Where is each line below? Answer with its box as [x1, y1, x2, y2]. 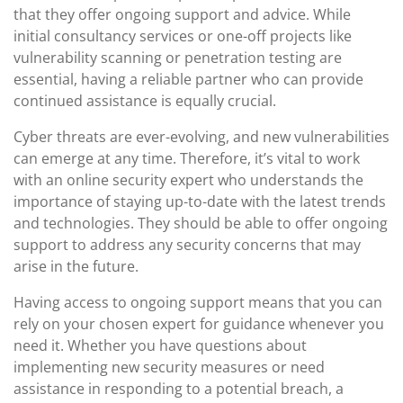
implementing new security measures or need [13, 357, 325, 377]
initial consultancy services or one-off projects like [13, 26, 352, 46]
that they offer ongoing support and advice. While [13, 4, 351, 24]
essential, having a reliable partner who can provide [13, 69, 363, 89]
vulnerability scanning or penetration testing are [13, 48, 342, 67]
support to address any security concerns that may [13, 235, 361, 255]
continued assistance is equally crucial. [13, 91, 276, 111]
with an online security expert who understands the [13, 170, 363, 190]
